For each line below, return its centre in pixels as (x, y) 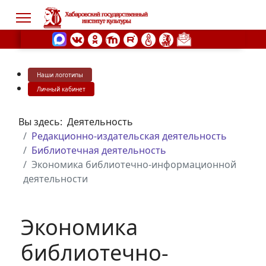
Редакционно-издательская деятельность (129, 136)
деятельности (56, 179)
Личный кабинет (61, 89)
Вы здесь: (43, 122)
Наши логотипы (60, 75)
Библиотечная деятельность (99, 150)
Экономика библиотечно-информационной (134, 164)
